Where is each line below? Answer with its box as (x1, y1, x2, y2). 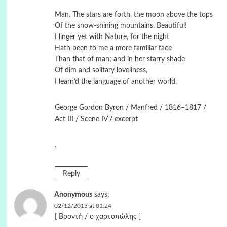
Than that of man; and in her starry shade (54, 56, 185, 63)
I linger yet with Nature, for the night (54, 33, 169, 41)
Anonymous (54, 191, 92, 198)
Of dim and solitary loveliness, (54, 67, 147, 74)
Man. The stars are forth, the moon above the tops (54, 11, 213, 18)
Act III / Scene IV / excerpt (54, 116, 138, 123)
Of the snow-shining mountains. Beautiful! (54, 22, 187, 29)
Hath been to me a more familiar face (54, 45, 172, 52)
